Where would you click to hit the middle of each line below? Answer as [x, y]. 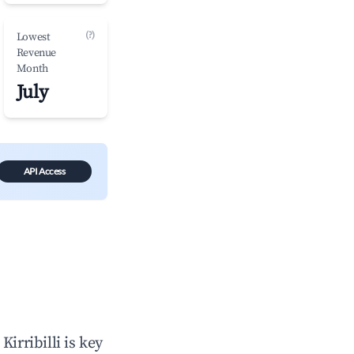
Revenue [36, 53]
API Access [44, 171]
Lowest [33, 37]
